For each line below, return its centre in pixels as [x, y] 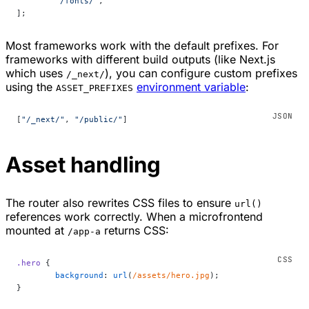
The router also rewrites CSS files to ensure [120, 202]
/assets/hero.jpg [171, 275]
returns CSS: [135, 230]
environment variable [191, 87]
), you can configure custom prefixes [201, 73]
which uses [36, 73]
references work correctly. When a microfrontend [134, 216]
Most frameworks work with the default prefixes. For [142, 46]
